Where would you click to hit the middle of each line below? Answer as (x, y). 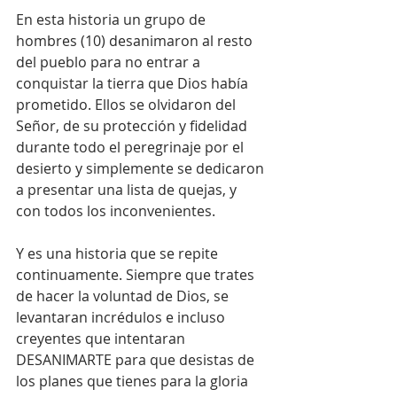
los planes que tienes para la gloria (134, 381)
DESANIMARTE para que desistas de (137, 360)
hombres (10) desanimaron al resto (136, 41)
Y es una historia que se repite (119, 254)
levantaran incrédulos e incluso (122, 318)
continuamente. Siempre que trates (137, 275)
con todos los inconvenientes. (116, 211)
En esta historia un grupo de (113, 20)
